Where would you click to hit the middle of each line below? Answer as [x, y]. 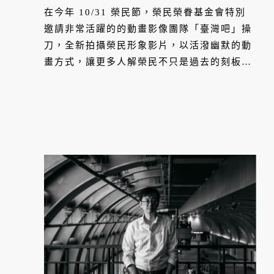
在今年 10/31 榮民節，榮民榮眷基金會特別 [145, 13]
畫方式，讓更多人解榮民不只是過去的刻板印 [148, 62]
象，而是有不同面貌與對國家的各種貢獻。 [143, 79]
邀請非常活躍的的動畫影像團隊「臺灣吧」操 [148, 29]
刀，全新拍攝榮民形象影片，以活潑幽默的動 [148, 46]
